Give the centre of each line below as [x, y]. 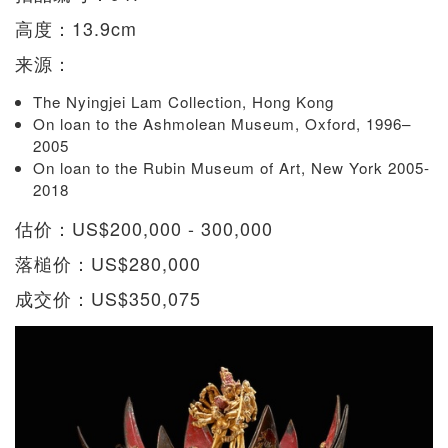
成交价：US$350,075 [108, 297]
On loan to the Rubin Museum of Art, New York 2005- [231, 167]
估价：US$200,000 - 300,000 [144, 227]
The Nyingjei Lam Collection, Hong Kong [186, 101]
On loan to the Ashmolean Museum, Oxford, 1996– [222, 123]
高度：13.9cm [76, 27]
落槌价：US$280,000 [108, 262]
